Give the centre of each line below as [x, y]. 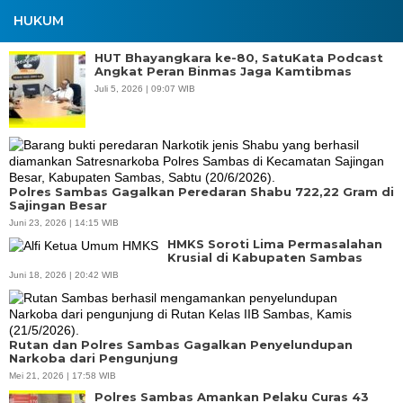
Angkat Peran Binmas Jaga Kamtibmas [223, 71]
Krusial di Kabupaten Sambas [265, 257]
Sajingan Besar [58, 205]
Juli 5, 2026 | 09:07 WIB [145, 88]
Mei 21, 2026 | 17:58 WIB [63, 375]
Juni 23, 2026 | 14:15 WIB [64, 222]
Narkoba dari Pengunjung [94, 358]
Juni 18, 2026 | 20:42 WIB [64, 274]
